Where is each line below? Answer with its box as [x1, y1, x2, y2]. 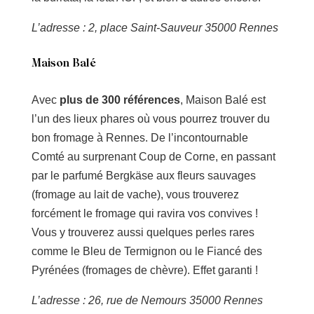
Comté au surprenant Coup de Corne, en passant [31, 151, 275, 163]
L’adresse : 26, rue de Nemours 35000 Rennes [31, 294, 263, 307]
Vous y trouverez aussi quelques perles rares [31, 226, 254, 239]
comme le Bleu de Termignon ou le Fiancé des [31, 245, 262, 258]
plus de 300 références [59, 94, 180, 107]
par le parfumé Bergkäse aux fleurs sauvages [31, 170, 256, 182]
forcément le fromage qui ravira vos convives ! [31, 207, 258, 220]
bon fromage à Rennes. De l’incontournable [31, 132, 248, 144]
